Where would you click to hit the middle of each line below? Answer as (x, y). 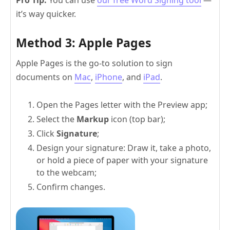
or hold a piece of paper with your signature (122, 160)
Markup (93, 119)
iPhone (109, 77)
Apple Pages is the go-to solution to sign (94, 63)
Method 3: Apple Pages (83, 42)
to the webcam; (66, 172)
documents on (45, 77)
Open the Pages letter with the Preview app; (122, 104)
